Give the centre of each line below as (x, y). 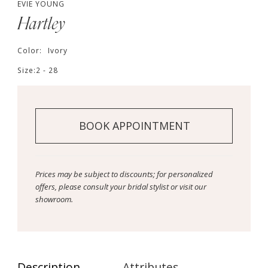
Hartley (41, 24)
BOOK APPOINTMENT (134, 126)
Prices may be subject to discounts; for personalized (124, 174)
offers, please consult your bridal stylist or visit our (121, 186)
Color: (31, 50)
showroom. (54, 199)
